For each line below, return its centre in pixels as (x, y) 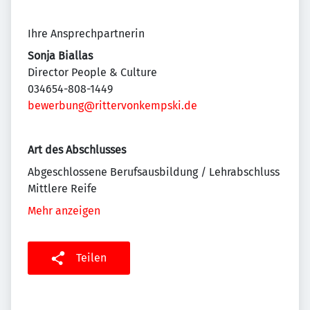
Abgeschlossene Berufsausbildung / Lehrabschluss (154, 172)
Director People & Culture (92, 72)
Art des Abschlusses (77, 150)
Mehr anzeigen (64, 211)
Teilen (91, 258)
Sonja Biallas (60, 56)
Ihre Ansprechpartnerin (86, 34)
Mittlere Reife (62, 189)
